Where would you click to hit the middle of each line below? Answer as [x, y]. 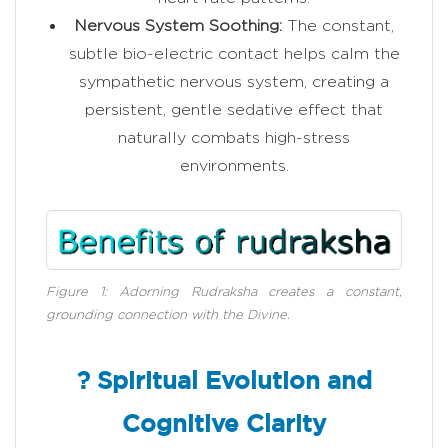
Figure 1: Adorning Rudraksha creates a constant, [224, 290]
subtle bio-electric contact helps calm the [234, 54]
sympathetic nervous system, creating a [234, 82]
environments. [234, 166]
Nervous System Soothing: [178, 26]
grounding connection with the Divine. [168, 313]
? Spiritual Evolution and [224, 381]
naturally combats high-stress [234, 138]
